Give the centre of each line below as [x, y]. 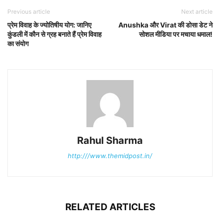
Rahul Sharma [110, 140]
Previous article [29, 11]
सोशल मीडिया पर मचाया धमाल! [176, 34]
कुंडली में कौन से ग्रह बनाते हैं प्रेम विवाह [55, 34]
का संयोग [18, 43]
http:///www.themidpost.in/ [110, 155]
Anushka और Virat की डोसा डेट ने [165, 25]
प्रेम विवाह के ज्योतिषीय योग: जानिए [49, 25]
